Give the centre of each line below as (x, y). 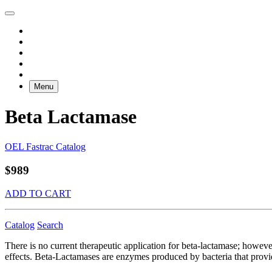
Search (50, 225)
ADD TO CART (38, 194)
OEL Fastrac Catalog (45, 146)
